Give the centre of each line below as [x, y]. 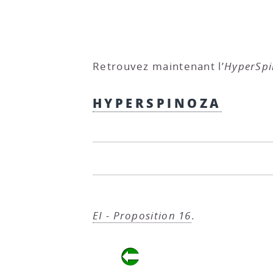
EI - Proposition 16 [142, 215]
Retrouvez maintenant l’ [158, 66]
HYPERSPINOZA [157, 103]
